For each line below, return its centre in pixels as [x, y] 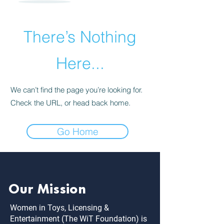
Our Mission [47, 187]
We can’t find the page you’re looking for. [76, 90]
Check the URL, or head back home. [70, 103]
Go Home [77, 131]
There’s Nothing [80, 37]
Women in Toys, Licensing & [59, 208]
